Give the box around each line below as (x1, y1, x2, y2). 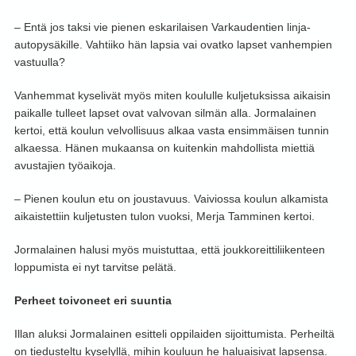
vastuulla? (14, 56, 65, 69)
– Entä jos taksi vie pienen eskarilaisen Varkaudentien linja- (14, 21, 311, 34)
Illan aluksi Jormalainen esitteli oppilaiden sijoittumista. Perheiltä (14, 327, 335, 341)
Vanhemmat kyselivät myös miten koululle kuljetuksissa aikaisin (14, 89, 331, 103)
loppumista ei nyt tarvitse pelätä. (14, 261, 176, 274)
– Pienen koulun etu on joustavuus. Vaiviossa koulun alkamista (14, 192, 328, 206)
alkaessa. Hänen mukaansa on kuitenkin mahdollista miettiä (14, 141, 315, 155)
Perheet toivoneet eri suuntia (14, 294, 172, 308)
